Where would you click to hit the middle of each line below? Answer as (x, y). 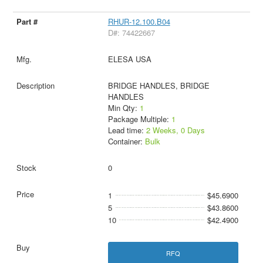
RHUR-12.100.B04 (139, 22)
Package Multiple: (139, 119)
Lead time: (127, 130)
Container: (126, 141)
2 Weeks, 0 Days (175, 130)
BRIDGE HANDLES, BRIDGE (159, 86)
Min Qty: (124, 108)
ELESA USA (129, 59)
